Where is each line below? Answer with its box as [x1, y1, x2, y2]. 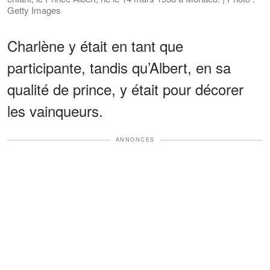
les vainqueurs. [7, 100, 103, 122]
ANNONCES [115, 136, 155, 144]
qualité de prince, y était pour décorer [7, 78, 243, 100]
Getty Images [7, 4, 61, 17]
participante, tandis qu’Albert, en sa [7, 57, 231, 78]
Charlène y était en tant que [7, 35, 183, 57]
